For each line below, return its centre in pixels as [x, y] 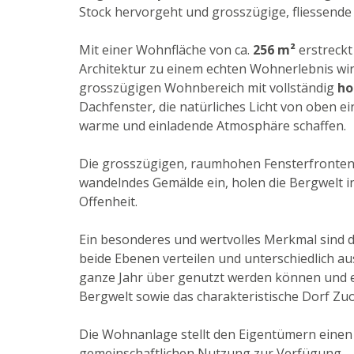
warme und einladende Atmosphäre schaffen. [213, 126]
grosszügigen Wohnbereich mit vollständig [207, 88]
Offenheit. [108, 202]
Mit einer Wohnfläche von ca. [166, 50]
